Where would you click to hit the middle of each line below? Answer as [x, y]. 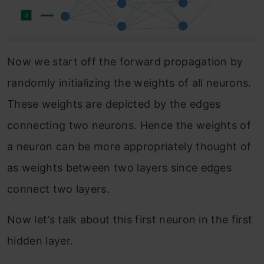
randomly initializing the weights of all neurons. [129, 82]
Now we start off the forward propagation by [125, 61]
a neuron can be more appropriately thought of [129, 146]
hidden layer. [40, 240]
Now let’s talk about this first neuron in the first [130, 219]
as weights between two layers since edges [120, 167]
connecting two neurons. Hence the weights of [129, 125]
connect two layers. [59, 189]
